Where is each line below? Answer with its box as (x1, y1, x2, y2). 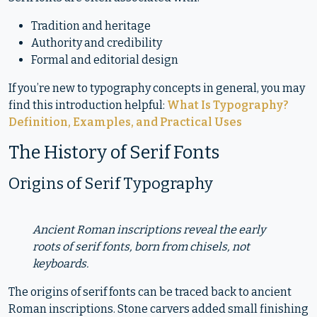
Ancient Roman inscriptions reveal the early (32, 223, 265, 236)
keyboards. (32, 257, 88, 270)
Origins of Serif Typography (8, 174, 213, 193)
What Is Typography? (167, 98, 289, 112)
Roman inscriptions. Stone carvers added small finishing (8, 302, 309, 316)
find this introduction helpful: (8, 98, 167, 112)
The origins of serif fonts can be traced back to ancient (8, 285, 292, 299)
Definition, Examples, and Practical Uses (8, 115, 242, 129)
